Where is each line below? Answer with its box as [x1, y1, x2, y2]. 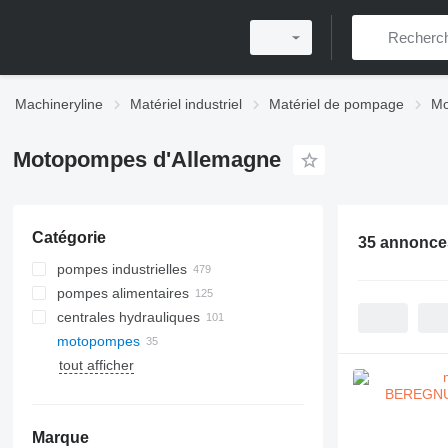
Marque [31, 429, 89, 446]
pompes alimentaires [56, 285, 189, 301]
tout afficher [58, 357, 134, 373]
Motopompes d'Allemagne [12, 147, 281, 172]
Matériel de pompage [269, 96, 404, 112]
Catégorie [31, 229, 106, 246]
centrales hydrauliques [56, 309, 200, 325]
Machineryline [15, 96, 103, 112]
